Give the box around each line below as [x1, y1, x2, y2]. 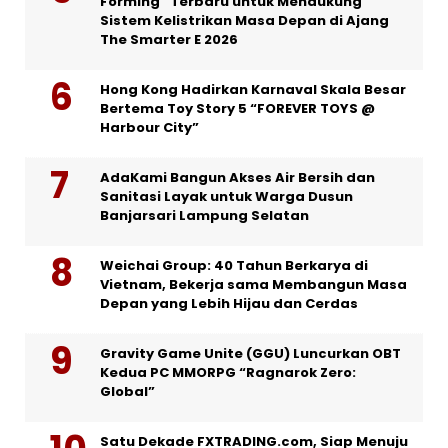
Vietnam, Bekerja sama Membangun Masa [100, 275, 407, 295]
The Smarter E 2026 [100, 30, 238, 50]
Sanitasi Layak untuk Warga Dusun [100, 187, 353, 207]
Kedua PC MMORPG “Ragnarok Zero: [100, 363, 356, 383]
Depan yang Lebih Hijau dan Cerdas [100, 294, 358, 314]
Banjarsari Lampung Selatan [100, 206, 309, 226]
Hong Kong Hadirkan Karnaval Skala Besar [100, 80, 406, 100]
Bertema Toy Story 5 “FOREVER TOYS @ [100, 99, 375, 119]
